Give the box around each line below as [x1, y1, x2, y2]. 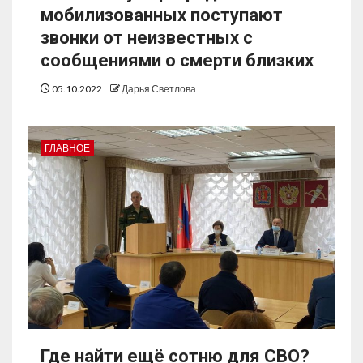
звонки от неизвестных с [41, 28, 253, 49]
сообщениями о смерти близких [41, 50, 314, 71]
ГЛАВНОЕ [45, 142, 90, 155]
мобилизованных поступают [41, 5, 283, 26]
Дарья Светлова [122, 83, 196, 96]
